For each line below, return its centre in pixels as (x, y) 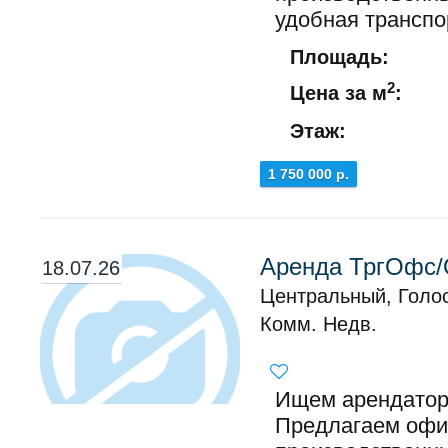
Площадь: (339, 57)
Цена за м (338, 93)
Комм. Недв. (318, 324)
